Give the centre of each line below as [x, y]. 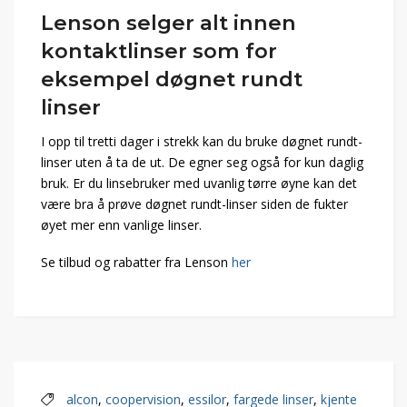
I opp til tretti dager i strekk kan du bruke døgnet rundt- [202, 142]
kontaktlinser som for [159, 51]
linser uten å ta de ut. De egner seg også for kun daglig [202, 163]
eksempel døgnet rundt [172, 79]
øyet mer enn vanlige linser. [121, 225]
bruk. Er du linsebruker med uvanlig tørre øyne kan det [199, 184]
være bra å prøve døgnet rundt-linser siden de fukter [194, 204]
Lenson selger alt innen [169, 23]
